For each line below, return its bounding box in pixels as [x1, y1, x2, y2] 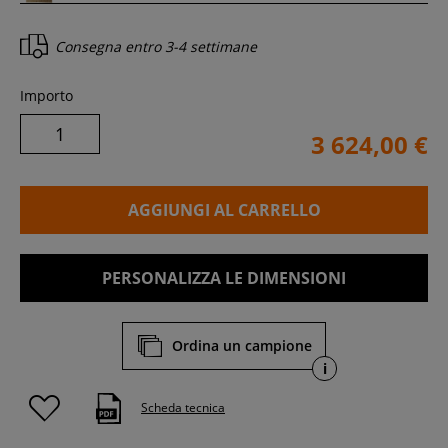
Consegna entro [55, 37, 165, 57]
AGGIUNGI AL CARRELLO [127, 198, 321, 221]
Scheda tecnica [141, 399, 225, 417]
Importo [20, 85, 73, 105]
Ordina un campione [172, 335, 312, 355]
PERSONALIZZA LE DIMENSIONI [102, 266, 346, 289]
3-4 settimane [165, 37, 257, 57]
